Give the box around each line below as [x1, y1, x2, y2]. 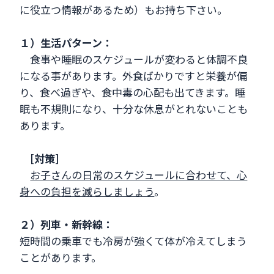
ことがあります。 [20, 250, 102, 265]
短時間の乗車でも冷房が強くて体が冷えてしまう [20, 233, 248, 249]
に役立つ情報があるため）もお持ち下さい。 [20, 2, 228, 18]
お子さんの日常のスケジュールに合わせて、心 [30, 167, 248, 183]
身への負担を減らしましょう [20, 183, 155, 199]
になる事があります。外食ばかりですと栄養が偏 [20, 68, 248, 84]
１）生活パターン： [20, 35, 113, 51]
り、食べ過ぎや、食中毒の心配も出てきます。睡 [20, 84, 246, 100]
